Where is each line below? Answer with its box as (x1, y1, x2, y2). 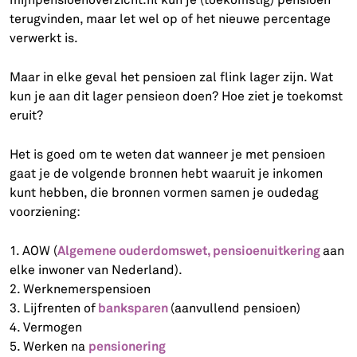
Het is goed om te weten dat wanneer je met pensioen (10, 146, 326, 163)
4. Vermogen (10, 319, 83, 335)
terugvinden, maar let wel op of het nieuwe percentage (10, 10, 331, 27)
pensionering (88, 337, 167, 355)
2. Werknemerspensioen (10, 280, 151, 297)
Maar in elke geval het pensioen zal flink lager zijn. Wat (10, 69, 334, 85)
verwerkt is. (10, 29, 79, 46)
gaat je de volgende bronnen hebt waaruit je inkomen (10, 165, 324, 182)
